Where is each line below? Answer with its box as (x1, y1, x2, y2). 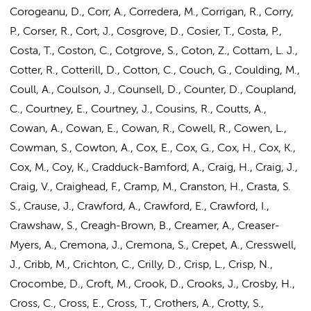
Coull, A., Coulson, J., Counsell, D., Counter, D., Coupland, (10, 85, 296, 96)
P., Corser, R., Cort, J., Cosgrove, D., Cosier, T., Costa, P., (10, 26, 282, 37)
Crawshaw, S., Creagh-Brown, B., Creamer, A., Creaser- (10, 221, 280, 232)
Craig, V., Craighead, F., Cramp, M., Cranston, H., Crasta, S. (10, 182, 291, 193)
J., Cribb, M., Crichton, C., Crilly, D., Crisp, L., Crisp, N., (10, 260, 273, 271)
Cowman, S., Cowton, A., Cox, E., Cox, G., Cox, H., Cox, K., (10, 143, 296, 154)
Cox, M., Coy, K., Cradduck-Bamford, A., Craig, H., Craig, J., (10, 162, 298, 174)
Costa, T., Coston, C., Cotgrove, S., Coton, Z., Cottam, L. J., (10, 46, 298, 57)
